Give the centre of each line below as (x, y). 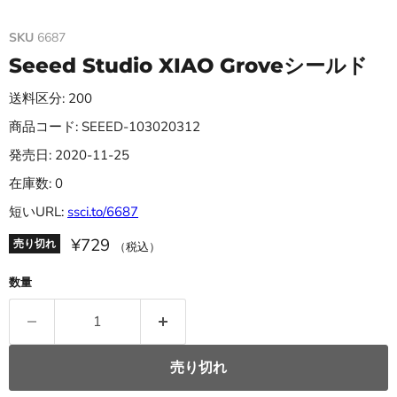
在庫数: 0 (36, 184)
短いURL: (38, 212)
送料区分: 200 (51, 99)
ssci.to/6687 (103, 212)
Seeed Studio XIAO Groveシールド (188, 66)
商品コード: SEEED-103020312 (105, 127)
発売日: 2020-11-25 (69, 156)
